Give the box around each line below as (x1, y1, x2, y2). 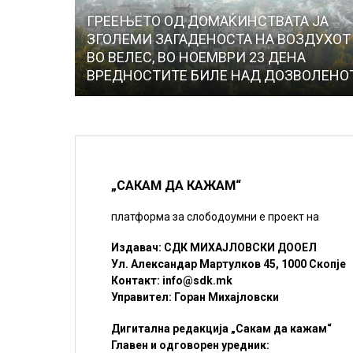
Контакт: (111, 274, 163, 288)
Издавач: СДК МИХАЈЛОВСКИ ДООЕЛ (111, 241, 318, 255)
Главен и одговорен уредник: (111, 338, 270, 351)
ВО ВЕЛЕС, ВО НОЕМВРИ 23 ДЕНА (87, 48, 307, 65)
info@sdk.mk (162, 274, 233, 288)
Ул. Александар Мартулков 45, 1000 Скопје (111, 258, 347, 271)
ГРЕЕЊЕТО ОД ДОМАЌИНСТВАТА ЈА (87, 12, 329, 29)
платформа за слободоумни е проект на (111, 210, 320, 223)
